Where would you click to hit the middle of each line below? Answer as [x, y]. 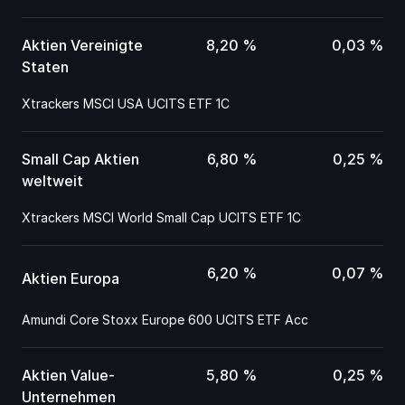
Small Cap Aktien [80, 159]
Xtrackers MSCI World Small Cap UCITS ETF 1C [161, 217]
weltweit [52, 181]
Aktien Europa [71, 278]
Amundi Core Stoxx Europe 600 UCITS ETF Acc [165, 320]
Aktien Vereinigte [82, 45]
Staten [45, 67]
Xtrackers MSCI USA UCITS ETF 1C [126, 104]
